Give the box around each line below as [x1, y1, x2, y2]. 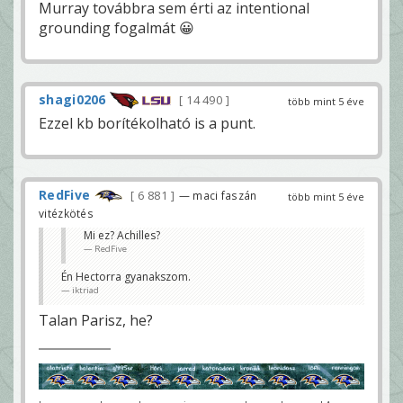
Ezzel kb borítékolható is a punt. [39, 113, 255, 134]
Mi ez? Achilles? [84, 228, 160, 244]
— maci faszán [178, 188, 257, 203]
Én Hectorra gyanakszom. [61, 269, 191, 285]
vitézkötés [39, 206, 94, 221]
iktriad [72, 284, 99, 297]
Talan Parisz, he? [39, 310, 153, 331]
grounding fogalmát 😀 [39, 17, 194, 38]
